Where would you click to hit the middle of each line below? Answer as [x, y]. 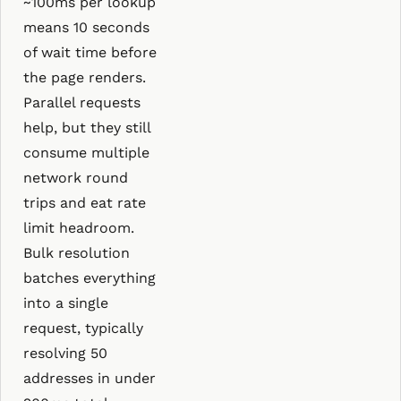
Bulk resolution [77, 253]
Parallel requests [82, 102]
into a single [66, 303]
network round [76, 178]
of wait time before [90, 52]
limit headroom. [79, 228]
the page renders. [85, 77]
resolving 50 [65, 353]
